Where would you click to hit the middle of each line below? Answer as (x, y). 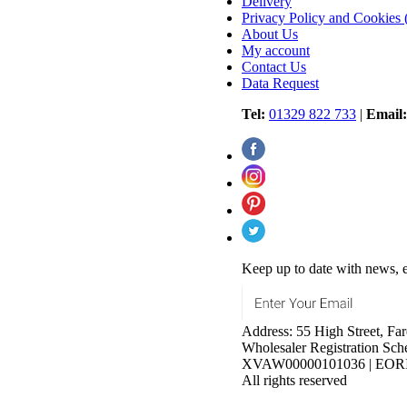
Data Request (280, 83)
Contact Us (274, 66)
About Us (270, 34)
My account (276, 50)
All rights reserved (294, 380)
